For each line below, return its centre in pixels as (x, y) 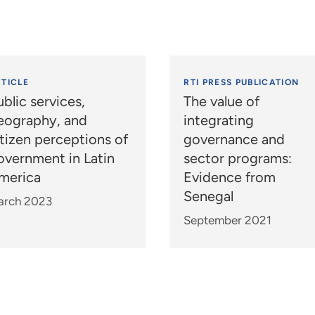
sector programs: (238, 159)
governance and (234, 140)
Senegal (209, 197)
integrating (219, 121)
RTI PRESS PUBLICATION (242, 83)
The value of (222, 102)
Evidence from (230, 178)
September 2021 (228, 220)
